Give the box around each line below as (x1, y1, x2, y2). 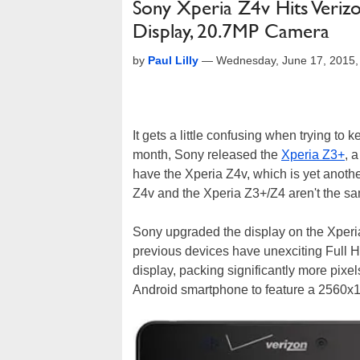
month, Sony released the (133, 148, 281, 162)
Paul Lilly (148, 54, 198, 67)
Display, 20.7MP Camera (133, 19, 329, 43)
